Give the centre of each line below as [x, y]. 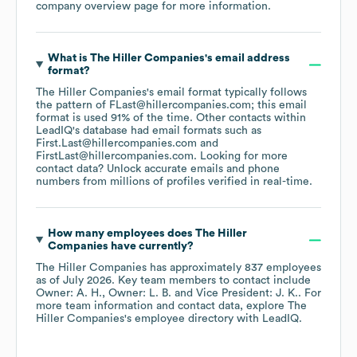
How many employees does [121, 234]
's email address [247, 59]
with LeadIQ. [268, 319]
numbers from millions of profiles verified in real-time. [174, 182]
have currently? [151, 247]
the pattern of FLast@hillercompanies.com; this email [171, 106]
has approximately [196, 268]
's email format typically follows [227, 93]
